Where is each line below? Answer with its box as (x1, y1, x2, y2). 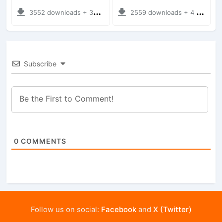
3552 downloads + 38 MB (29, 8, 94, 16)
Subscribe (24, 59, 57, 68)
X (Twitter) (153, 204, 192, 214)
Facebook (101, 204, 136, 214)
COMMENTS (19, 136, 67, 145)
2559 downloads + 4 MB (130, 8, 196, 16)
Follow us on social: (30, 204, 101, 214)
